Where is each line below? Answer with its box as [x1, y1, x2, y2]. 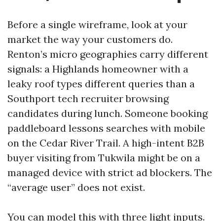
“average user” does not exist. [7, 181, 145, 193]
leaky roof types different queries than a [7, 77, 195, 90]
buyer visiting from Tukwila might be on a [7, 151, 200, 164]
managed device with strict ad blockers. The [7, 166, 212, 179]
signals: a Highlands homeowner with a [7, 63, 188, 75]
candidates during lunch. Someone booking [7, 107, 208, 119]
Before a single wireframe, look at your [7, 18, 187, 31]
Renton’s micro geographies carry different [7, 48, 208, 60]
